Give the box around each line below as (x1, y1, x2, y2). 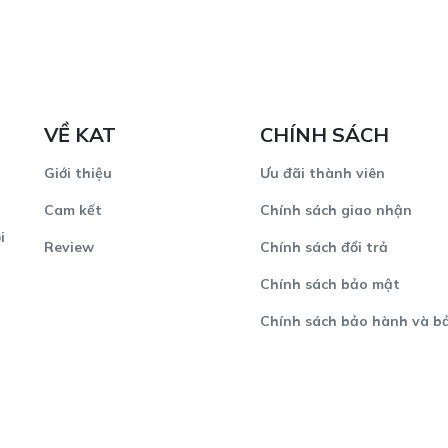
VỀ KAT (44, 121, 116, 147)
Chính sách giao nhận (260, 200, 412, 219)
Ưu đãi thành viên (260, 163, 385, 182)
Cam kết (44, 200, 102, 219)
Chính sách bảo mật (260, 274, 400, 293)
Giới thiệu (44, 163, 112, 182)
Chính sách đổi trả (260, 237, 388, 256)
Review (44, 237, 94, 256)
